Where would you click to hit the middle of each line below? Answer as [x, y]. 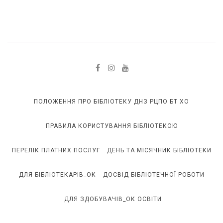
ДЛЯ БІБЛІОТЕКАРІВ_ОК [57, 175]
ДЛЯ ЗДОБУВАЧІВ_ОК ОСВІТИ [113, 199]
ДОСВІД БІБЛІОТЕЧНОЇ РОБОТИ [154, 175]
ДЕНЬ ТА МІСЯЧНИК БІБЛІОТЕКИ [159, 151]
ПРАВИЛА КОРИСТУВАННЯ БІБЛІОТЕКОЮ [111, 126]
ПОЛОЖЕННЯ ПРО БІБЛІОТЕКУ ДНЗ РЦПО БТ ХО [111, 102]
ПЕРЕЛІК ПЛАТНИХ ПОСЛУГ [56, 151]
